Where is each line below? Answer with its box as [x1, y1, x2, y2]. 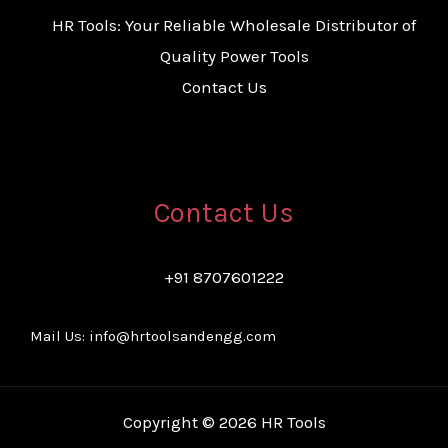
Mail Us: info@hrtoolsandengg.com [30, 326, 276, 345]
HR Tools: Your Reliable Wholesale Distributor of [52, 15, 416, 36]
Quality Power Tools [159, 46, 309, 67]
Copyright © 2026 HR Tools [122, 411, 326, 432]
